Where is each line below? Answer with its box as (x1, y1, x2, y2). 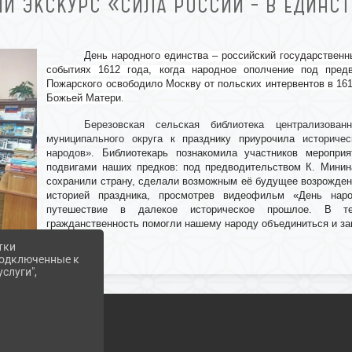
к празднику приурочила (163, 133, 295, 145)
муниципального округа (46, 133, 163, 145)
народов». (46, 147, 103, 159)
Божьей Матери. (46, 92, 125, 104)
